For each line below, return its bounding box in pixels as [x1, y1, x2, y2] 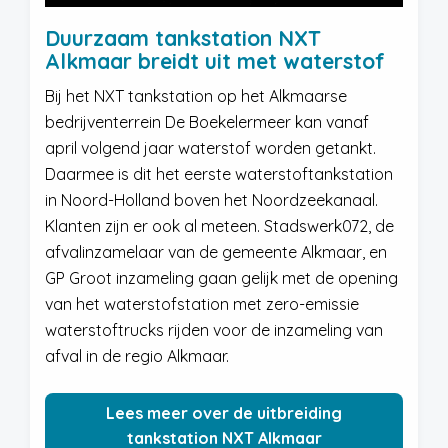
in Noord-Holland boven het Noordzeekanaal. [45, 190, 378, 210]
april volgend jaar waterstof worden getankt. [45, 138, 376, 158]
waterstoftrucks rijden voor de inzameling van [45, 320, 383, 340]
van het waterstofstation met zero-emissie [45, 294, 359, 314]
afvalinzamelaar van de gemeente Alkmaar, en [45, 242, 387, 262]
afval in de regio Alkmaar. [45, 346, 229, 366]
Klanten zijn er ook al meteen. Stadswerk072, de [45, 216, 394, 236]
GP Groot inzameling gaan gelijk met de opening [45, 268, 398, 288]
